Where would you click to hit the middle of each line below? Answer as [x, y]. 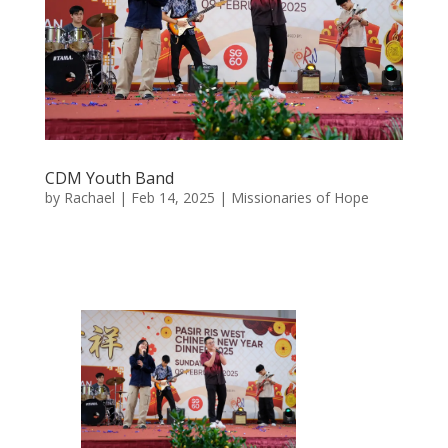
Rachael [89, 197]
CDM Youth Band [109, 177]
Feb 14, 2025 [172, 197]
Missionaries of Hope [299, 197]
